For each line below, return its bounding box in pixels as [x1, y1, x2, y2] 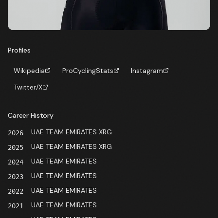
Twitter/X [14, 82, 42, 91]
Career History [8, 110, 54, 120]
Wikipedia [14, 66, 45, 75]
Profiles [8, 45, 31, 54]
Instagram [131, 66, 163, 75]
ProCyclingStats [62, 66, 113, 75]
